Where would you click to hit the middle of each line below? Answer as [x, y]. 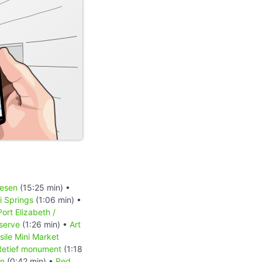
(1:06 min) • [57, 199]
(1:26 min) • [45, 224]
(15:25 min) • [44, 187]
